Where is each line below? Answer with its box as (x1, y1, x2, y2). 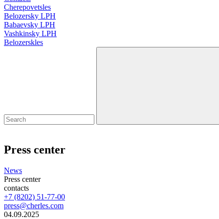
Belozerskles (4, 38, 43, 46)
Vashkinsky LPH (4, 29, 57, 38)
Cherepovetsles (4, 3, 51, 11)
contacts (4, 183, 29, 192)
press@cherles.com (4, 201, 64, 210)
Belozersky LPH (4, 12, 56, 20)
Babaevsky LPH (4, 21, 55, 29)
